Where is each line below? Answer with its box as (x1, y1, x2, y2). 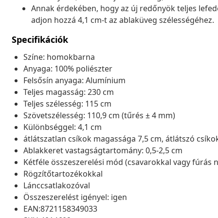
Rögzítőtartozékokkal (23, 168, 103, 179)
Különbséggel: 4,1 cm (23, 121, 102, 132)
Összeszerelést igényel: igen (23, 191, 127, 202)
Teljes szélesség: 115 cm (23, 98, 111, 109)
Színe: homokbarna (23, 51, 95, 62)
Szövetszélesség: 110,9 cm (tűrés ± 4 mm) (23, 109, 175, 121)
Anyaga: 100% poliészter (23, 63, 112, 74)
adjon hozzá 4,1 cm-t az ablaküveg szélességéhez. (31, 14, 214, 25)
